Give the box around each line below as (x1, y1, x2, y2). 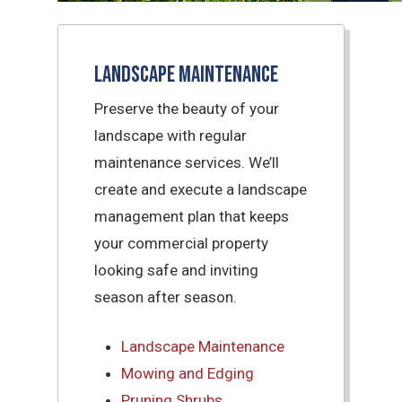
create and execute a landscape (94, 179, 308, 198)
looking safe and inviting (94, 260, 259, 279)
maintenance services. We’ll (94, 153, 280, 171)
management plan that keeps (94, 206, 290, 225)
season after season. (94, 287, 238, 306)
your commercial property (94, 233, 269, 252)
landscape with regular (94, 126, 248, 144)
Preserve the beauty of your (94, 99, 280, 118)
